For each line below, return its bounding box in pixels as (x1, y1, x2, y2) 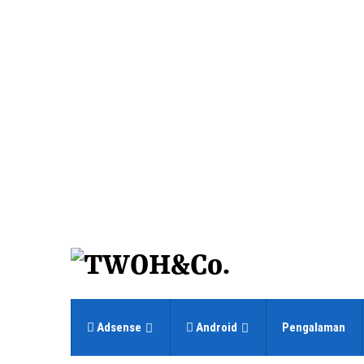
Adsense (94, 320, 141, 335)
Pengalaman (282, 320, 345, 335)
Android (193, 320, 237, 335)
